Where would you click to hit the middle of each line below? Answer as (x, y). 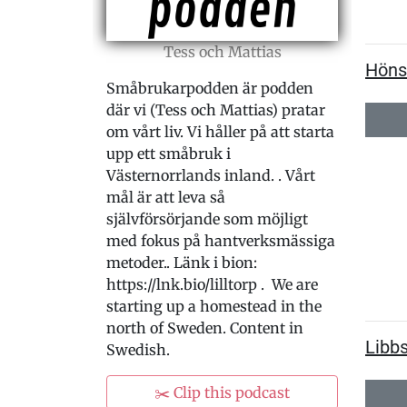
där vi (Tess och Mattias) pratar (216, 110)
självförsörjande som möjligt (207, 219)
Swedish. (140, 350)
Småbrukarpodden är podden (210, 88)
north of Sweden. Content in (205, 328)
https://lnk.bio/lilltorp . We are (212, 284)
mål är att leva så (166, 197)
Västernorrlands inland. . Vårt (211, 175)
